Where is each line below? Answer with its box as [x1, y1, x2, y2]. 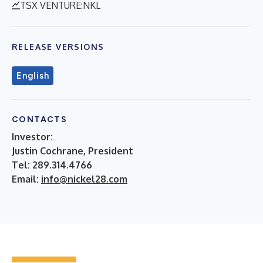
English [16, 70, 49, 81]
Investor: [12, 130, 53, 143]
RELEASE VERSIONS [12, 41, 104, 52]
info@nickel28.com [41, 173, 127, 185]
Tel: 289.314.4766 [12, 159, 92, 171]
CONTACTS [12, 114, 68, 124]
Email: [12, 173, 41, 185]
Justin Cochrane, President [12, 144, 133, 157]
